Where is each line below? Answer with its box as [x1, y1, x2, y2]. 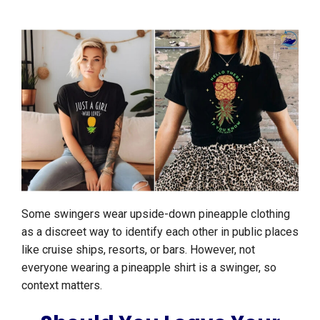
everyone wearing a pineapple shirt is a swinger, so [21, 261, 276, 275]
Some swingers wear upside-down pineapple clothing [21, 207, 290, 221]
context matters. [21, 279, 102, 293]
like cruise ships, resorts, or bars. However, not [21, 243, 255, 257]
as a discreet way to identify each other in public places [21, 225, 299, 239]
